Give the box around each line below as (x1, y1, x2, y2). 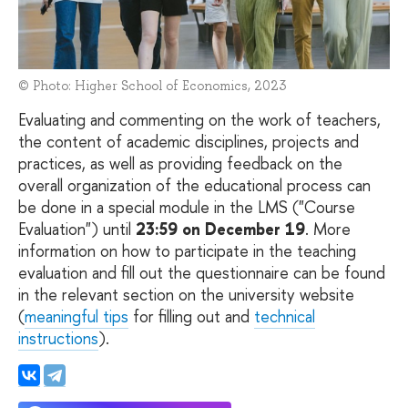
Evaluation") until (18, 218, 136, 241)
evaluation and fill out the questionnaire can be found (18, 261, 385, 285)
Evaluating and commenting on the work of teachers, (18, 108, 381, 132)
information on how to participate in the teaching (18, 240, 356, 263)
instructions (18, 327, 98, 351)
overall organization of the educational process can (18, 174, 371, 198)
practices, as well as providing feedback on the (18, 152, 342, 176)
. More (305, 218, 351, 241)
